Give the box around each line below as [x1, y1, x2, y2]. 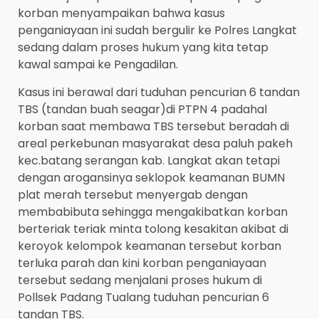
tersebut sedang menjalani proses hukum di [18, 272, 262, 289]
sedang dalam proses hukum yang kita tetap [18, 39, 268, 56]
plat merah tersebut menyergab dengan [18, 187, 248, 204]
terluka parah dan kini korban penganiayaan [18, 255, 266, 272]
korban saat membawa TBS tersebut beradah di [18, 118, 289, 135]
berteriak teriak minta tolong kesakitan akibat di [18, 221, 288, 238]
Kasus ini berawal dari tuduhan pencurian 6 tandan [18, 84, 300, 101]
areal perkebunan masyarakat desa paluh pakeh [18, 135, 293, 152]
